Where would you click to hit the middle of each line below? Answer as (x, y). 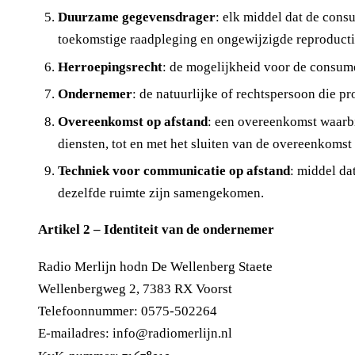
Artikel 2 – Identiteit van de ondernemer (156, 230)
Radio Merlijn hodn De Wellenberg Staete (155, 266)
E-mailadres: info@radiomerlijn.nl (135, 333)
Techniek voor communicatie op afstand (174, 171)
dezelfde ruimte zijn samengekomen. (160, 193)
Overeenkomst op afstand (132, 121)
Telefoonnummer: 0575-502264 (128, 311)
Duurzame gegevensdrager (136, 17)
